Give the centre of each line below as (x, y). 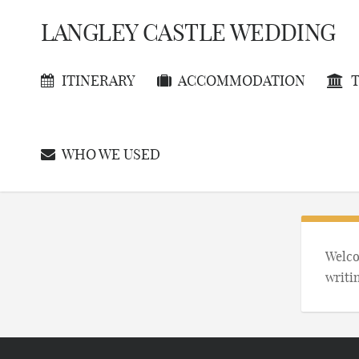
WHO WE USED (111, 154)
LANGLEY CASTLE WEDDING (188, 32)
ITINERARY (98, 81)
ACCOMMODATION (241, 81)
